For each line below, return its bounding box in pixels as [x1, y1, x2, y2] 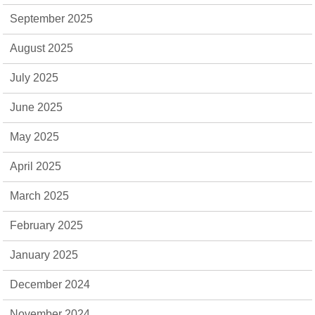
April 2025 [10, 160, 62, 172]
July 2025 [10, 72, 59, 84]
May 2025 [10, 131, 60, 143]
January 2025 [10, 249, 79, 261]
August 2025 [10, 42, 74, 54]
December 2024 [10, 278, 91, 290]
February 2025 [10, 219, 84, 231]
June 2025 [10, 101, 63, 113]
